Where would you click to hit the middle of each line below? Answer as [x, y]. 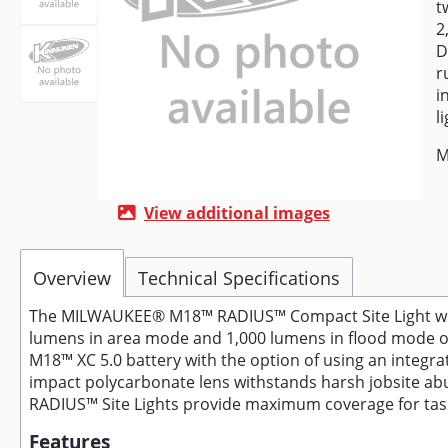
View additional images [237, 213]
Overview [72, 278]
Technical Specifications [239, 278]
